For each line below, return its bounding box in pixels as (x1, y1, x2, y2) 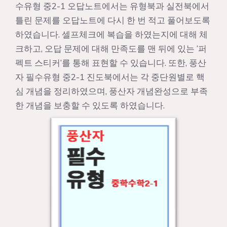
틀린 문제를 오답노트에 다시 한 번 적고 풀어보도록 (15, 15, 210, 26)
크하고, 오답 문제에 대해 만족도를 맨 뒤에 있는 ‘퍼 (15, 43, 207, 54)
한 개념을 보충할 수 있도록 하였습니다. (15, 100, 165, 111)
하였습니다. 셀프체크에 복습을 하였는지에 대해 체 (15, 29, 208, 40)
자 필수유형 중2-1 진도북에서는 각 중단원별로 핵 (15, 71, 205, 83)
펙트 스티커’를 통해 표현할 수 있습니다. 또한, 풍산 (15, 57, 206, 68)
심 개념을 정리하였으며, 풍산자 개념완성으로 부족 (15, 86, 208, 97)
